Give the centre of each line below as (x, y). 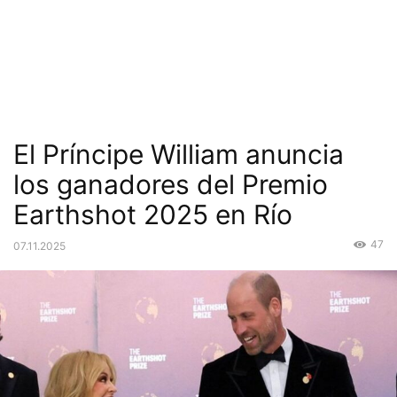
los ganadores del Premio (171, 184)
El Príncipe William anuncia (179, 154)
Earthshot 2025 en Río (153, 214)
